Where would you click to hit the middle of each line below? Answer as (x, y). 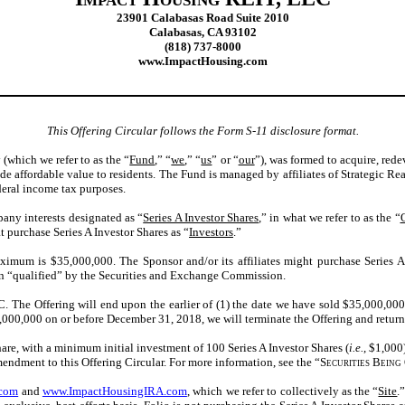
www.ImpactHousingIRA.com (114, 391)
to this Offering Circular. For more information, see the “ (184, 362)
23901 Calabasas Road (174, 18)
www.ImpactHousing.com (202, 61)
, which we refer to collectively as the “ (283, 391)
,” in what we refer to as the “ (330, 217)
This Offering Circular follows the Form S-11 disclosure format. (202, 130)
